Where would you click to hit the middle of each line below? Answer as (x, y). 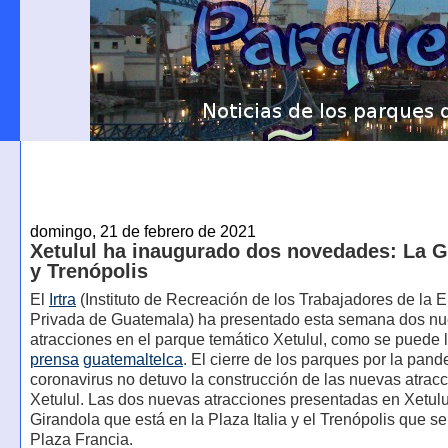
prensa (54, 360)
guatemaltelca (132, 360)
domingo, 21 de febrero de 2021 (142, 231)
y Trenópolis (88, 270)
